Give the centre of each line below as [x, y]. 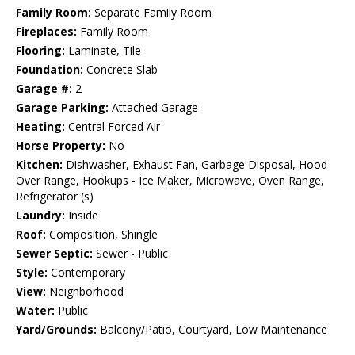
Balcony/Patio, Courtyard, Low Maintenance [212, 330]
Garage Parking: [62, 108]
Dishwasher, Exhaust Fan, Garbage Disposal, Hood [195, 165]
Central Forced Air [113, 127]
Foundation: [50, 70]
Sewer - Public [130, 254]
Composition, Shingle [102, 235]
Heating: [40, 127]
